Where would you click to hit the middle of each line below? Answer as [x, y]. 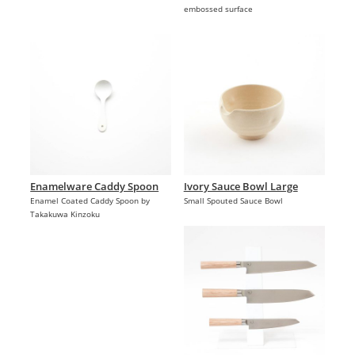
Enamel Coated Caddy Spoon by [90, 201]
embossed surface [218, 9]
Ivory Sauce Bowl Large [240, 187]
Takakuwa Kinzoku [65, 214]
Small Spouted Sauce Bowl [233, 201]
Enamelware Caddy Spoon [95, 187]
